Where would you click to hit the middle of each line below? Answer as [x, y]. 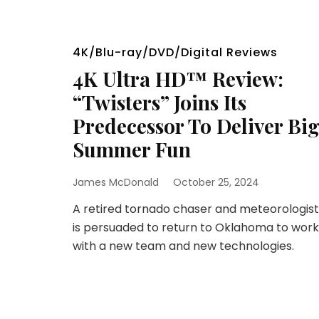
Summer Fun [132, 149]
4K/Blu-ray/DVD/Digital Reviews [175, 52]
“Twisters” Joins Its [159, 102]
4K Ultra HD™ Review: [178, 79]
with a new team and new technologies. [183, 246]
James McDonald [116, 182]
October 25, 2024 [216, 182]
